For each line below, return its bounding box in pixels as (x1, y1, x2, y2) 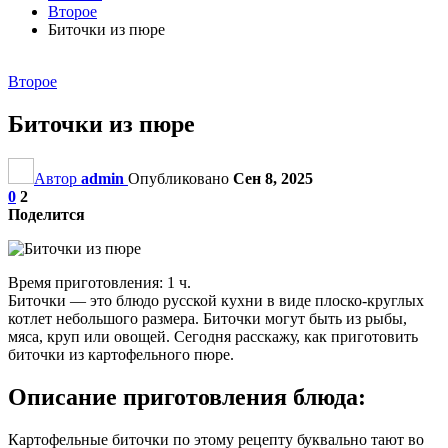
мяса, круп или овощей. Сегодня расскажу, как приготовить (8, 327, 418, 345)
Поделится (8, 205, 85, 223)
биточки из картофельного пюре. (8, 345, 234, 363)
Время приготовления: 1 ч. (8, 273, 191, 291)
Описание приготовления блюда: (8, 383, 366, 410)
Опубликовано (128, 169, 233, 187)
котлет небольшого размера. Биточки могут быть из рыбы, (8, 309, 407, 327)
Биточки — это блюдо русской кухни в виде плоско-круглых (8, 291, 424, 309)
